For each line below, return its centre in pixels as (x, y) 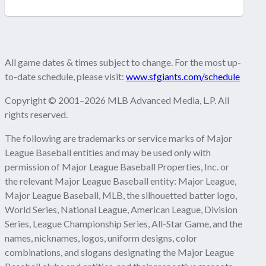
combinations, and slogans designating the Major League (119, 252)
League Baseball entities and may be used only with (108, 153)
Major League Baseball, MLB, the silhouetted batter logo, (121, 195)
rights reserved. (36, 115)
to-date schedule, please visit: (65, 77)
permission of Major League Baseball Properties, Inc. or (117, 167)
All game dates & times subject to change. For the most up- (123, 62)
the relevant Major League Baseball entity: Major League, (121, 181)
